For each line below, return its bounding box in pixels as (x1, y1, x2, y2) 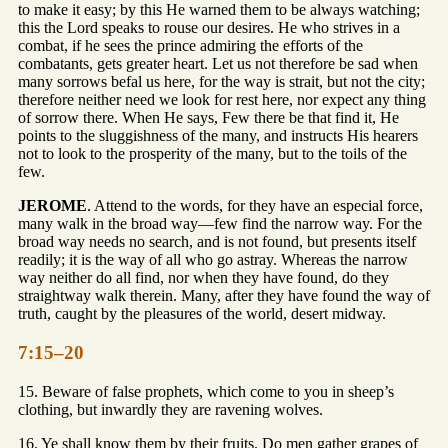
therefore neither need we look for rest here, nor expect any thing (18, 91, 426, 109)
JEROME (18, 197, 87, 215)
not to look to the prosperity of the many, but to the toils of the (18, 145, 407, 163)
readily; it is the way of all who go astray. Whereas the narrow (18, 251, 408, 269)
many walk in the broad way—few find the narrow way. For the (18, 215, 422, 233)
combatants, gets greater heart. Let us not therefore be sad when (18, 55, 418, 73)
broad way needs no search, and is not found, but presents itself (18, 233, 416, 251)
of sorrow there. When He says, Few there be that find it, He (18, 109, 399, 127)
